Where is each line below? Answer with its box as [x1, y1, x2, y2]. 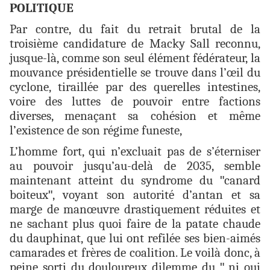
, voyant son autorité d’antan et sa [52, 187, 260, 202]
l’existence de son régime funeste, [10, 123, 182, 138]
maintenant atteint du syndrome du [10, 173, 220, 188]
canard [224, 173, 260, 188]
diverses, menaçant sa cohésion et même [10, 108, 260, 124]
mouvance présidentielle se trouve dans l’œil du [10, 65, 260, 80]
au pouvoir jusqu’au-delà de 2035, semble [10, 159, 260, 174]
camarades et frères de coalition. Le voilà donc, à [10, 245, 260, 260]
